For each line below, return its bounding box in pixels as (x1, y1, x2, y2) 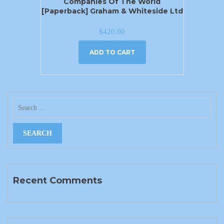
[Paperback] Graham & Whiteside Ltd (41, 6, 183, 15)
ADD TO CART (89, 48, 135, 56)
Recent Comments (13, 174, 102, 186)
